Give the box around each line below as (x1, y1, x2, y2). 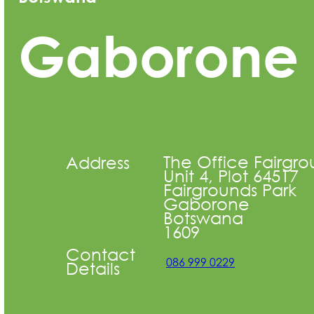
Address (66, 151, 130, 172)
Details (66, 257, 120, 278)
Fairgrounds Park (163, 178, 296, 200)
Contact (66, 243, 135, 264)
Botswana (163, 206, 243, 228)
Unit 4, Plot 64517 (163, 164, 299, 186)
